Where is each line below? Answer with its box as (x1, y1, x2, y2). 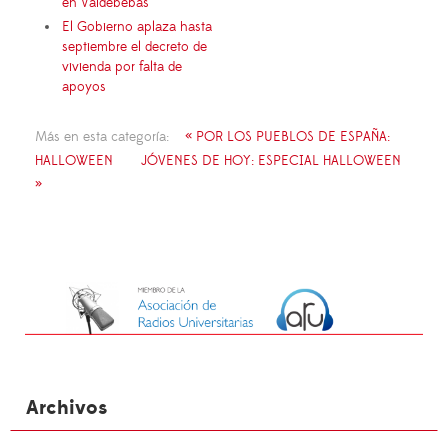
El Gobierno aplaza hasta (62, 18, 212, 37)
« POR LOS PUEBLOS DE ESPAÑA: (185, 128, 390, 147)
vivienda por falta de (62, 58, 182, 77)
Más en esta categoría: (35, 128, 169, 147)
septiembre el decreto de (62, 38, 207, 57)
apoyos (62, 78, 106, 97)
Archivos (26, 394, 107, 421)
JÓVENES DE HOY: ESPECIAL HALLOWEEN (141, 152, 401, 171)
